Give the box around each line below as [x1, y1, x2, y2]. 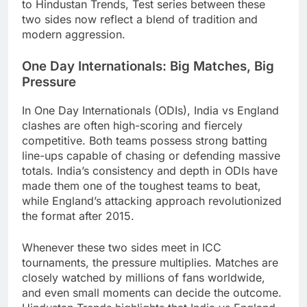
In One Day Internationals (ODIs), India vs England [22, 103, 279, 118]
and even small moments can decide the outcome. [22, 286, 282, 300]
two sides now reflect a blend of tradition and [22, 12, 258, 27]
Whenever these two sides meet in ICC [22, 241, 221, 255]
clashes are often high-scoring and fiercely [22, 119, 243, 133]
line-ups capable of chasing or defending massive [22, 149, 280, 163]
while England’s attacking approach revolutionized [22, 194, 282, 208]
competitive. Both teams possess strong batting [22, 134, 267, 148]
